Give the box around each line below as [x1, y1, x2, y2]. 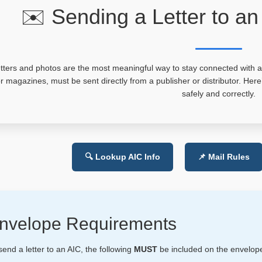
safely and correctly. [182, 88, 256, 98]
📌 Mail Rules [197, 151, 250, 161]
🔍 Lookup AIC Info [84, 151, 160, 161]
